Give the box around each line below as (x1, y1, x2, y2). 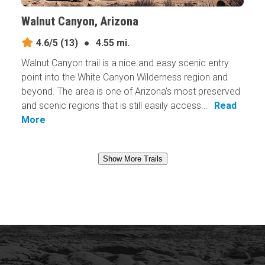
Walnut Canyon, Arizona (21, 14, 138, 29)
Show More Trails (102, 154, 163, 163)
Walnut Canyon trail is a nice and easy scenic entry (21, 57, 229, 69)
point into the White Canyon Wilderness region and (21, 72, 228, 83)
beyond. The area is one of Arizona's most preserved (21, 86, 240, 98)
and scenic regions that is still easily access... (21, 100, 208, 112)
